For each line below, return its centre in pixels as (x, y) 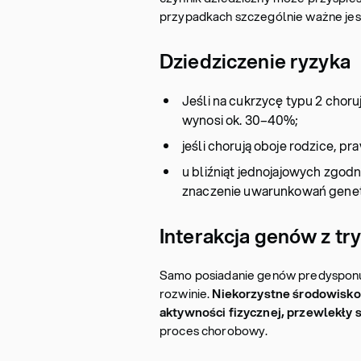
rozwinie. (185, 293)
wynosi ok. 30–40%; (241, 120)
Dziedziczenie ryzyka (255, 61)
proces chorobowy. (214, 330)
